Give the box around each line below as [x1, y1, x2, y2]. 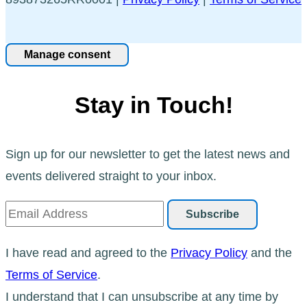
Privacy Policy [171, 245, 247, 260]
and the [247, 245, 292, 260]
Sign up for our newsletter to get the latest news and [5, 147, 290, 161]
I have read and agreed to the [5, 245, 171, 260]
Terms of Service [5, 267, 97, 282]
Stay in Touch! [74, 91, 233, 118]
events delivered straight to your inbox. [5, 169, 217, 183]
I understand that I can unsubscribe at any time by [5, 289, 278, 304]
